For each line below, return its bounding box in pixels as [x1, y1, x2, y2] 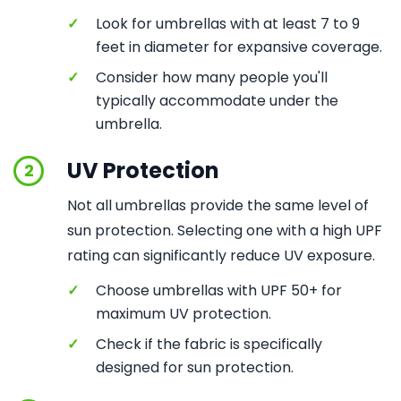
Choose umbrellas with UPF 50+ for [96, 280, 342, 301]
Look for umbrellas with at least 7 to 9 [96, 13, 360, 34]
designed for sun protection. [96, 357, 294, 378]
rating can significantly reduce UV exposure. [67, 245, 375, 266]
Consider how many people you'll [96, 67, 328, 88]
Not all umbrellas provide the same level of [67, 195, 369, 216]
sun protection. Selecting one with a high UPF [67, 220, 382, 241]
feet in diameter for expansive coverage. [96, 37, 382, 57]
